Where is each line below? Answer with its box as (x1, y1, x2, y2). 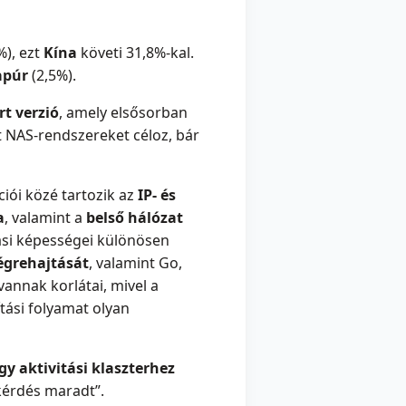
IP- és (138, 185, 176, 206)
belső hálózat (86, 208, 183, 228)
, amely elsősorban (59, 102, 188, 123)
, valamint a (5, 208, 86, 228)
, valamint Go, (89, 253, 182, 274)
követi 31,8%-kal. (77, 43, 194, 63)
